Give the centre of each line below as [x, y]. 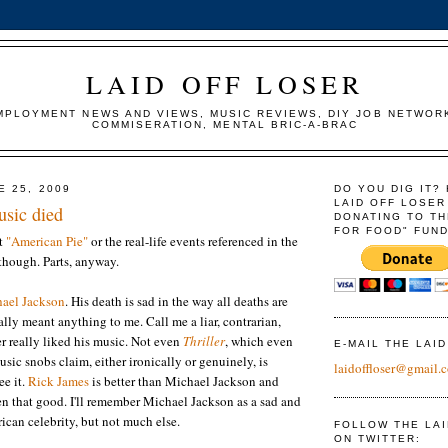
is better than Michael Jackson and [184, 381]
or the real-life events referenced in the [193, 241]
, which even [259, 341]
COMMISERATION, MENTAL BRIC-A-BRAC [225, 124]
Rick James [58, 381]
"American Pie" [47, 241]
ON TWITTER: [378, 438]
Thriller [204, 341]
